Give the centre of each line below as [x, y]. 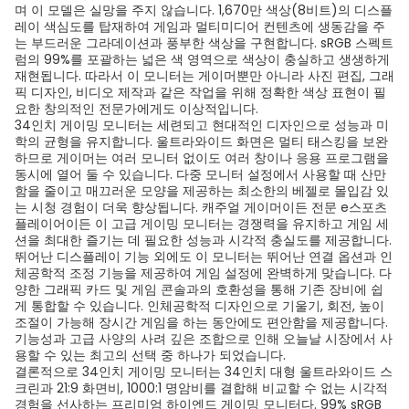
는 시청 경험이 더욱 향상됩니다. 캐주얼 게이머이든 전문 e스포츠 [201, 207]
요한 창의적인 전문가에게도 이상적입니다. [136, 109]
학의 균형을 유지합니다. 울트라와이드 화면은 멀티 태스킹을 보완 [201, 142]
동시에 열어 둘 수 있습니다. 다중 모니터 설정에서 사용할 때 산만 [200, 174]
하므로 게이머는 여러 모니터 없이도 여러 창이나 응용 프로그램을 [202, 158]
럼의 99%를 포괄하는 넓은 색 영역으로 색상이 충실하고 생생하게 [202, 59]
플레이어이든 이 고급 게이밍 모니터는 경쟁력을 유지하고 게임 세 [202, 224]
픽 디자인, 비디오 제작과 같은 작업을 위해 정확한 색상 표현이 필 [200, 92]
